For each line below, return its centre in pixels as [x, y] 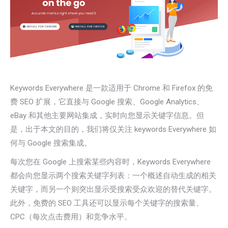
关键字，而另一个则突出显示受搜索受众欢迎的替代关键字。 [113, 190]
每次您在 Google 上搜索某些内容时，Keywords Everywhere [110, 162]
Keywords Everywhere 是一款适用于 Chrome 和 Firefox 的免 [111, 88]
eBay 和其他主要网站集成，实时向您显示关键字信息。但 [107, 116]
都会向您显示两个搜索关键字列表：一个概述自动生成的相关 [113, 176]
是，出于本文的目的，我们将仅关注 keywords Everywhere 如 [113, 130]
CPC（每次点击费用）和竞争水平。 [71, 217]
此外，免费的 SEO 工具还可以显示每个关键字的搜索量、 [107, 203]
